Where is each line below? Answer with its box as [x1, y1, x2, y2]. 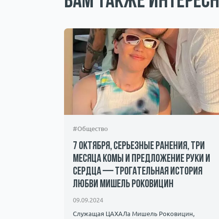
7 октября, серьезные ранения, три [73, 140, 205, 152]
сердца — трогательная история [73, 166, 203, 177]
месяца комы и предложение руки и [73, 153, 211, 165]
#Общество [73, 125, 109, 132]
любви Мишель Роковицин [73, 178, 174, 190]
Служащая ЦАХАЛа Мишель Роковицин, [73, 210, 195, 218]
